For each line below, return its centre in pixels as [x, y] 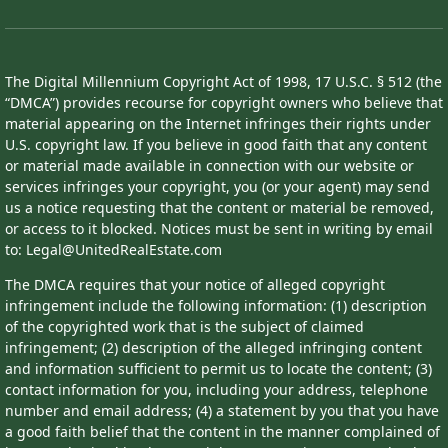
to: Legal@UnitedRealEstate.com [113, 250]
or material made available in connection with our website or [209, 166]
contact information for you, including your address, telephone [216, 390]
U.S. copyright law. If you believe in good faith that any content [216, 145]
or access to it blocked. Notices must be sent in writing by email [219, 229]
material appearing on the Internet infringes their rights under [218, 124]
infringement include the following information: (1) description [216, 306]
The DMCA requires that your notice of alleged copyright [195, 285]
